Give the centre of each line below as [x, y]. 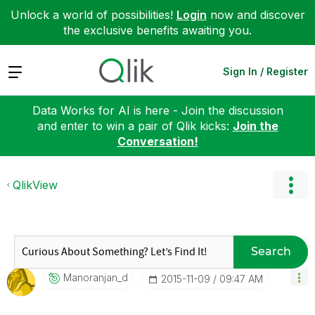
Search [271, 251]
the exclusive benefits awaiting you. [157, 30]
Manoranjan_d [96, 277]
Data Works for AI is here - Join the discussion [157, 110]
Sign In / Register [265, 71]
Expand [27, 71]
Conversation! [157, 141]
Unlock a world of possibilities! [93, 15]
